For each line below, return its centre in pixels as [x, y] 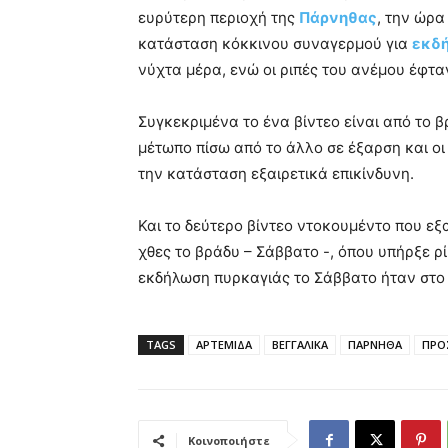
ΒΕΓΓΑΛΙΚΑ [300, 345]
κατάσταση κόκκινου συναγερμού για [275, 44]
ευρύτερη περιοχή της [218, 18]
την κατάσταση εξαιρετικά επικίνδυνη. [276, 174]
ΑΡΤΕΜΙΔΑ [224, 345]
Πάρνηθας [338, 18]
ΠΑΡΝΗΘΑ [375, 345]
